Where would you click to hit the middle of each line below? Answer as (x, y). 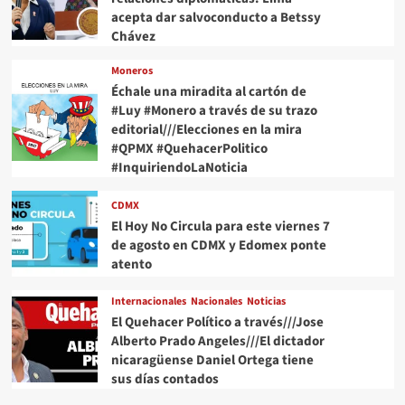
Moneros (132, 71)
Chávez (133, 37)
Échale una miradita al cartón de (208, 92)
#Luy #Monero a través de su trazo (214, 111)
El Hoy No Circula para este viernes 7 (220, 226)
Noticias (266, 302)
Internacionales (148, 302)
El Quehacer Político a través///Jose (217, 323)
